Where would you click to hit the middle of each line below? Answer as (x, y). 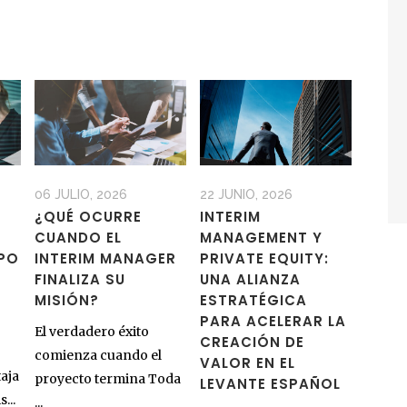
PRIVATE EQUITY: (264, 259)
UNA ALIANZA (250, 280)
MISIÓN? (66, 301)
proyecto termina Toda (107, 379)
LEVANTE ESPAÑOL (270, 384)
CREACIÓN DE (252, 342)
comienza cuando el (98, 356)
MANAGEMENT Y (261, 238)
